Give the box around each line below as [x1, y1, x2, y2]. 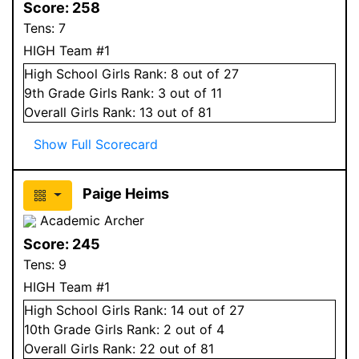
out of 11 [166, 84, 222, 101]
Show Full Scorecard [34, 135, 158, 152]
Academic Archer [36, 212, 144, 228]
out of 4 [171, 321, 224, 337]
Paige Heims [82, 184, 169, 202]
